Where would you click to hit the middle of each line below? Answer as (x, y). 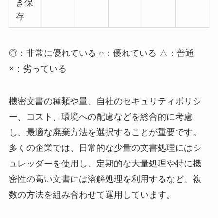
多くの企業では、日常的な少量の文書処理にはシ (105, 148)
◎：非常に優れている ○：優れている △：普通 (101, 53)
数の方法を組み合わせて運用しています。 (92, 195)
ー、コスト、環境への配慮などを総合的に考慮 (100, 117)
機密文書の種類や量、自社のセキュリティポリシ (105, 101)
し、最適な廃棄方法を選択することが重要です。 (105, 133)
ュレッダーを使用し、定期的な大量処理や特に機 (105, 164)
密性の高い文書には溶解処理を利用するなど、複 (105, 179)
